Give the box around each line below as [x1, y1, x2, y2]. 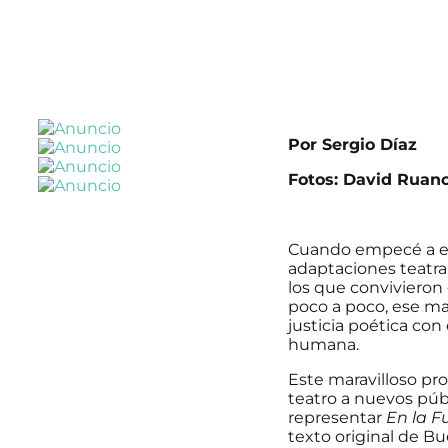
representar [288, 407, 386, 427]
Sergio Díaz [322, 134, 417, 154]
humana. [288, 334, 359, 354]
